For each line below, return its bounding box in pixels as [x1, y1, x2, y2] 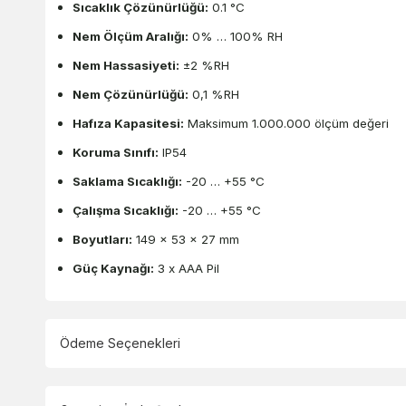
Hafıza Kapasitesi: [72, 116, 184, 131]
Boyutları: [72, 232, 132, 247]
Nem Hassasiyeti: [72, 58, 179, 73]
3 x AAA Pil [154, 261, 219, 276]
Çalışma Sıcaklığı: [72, 203, 179, 218]
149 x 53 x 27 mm [132, 232, 239, 247]
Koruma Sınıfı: [72, 145, 159, 160]
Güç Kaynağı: [72, 261, 154, 276]
